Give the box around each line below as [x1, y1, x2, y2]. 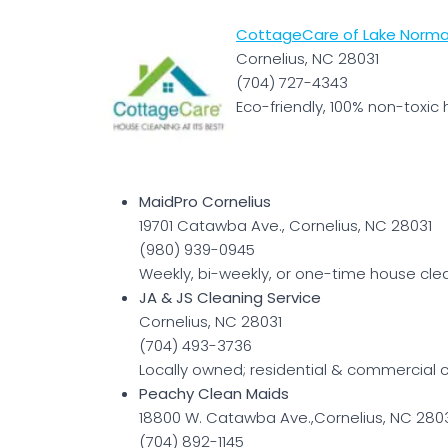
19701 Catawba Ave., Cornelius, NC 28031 [139, 215, 432, 237]
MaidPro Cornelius [139, 191, 271, 213]
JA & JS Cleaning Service [139, 287, 321, 309]
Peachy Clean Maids [139, 383, 289, 405]
